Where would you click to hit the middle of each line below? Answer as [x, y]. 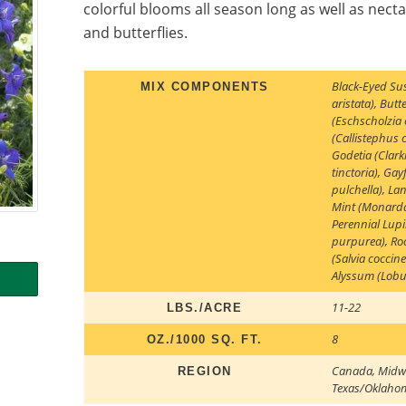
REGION [204, 372]
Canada [353, 371]
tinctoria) [355, 173]
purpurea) [359, 242]
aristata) [353, 104]
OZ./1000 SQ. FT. [204, 340]
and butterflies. [136, 32]
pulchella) [358, 190]
